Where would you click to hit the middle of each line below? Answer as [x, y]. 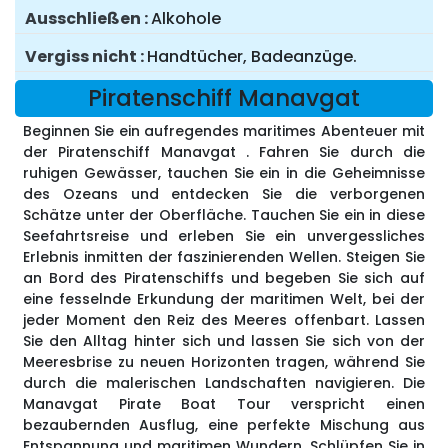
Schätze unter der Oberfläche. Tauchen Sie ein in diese [224, 215]
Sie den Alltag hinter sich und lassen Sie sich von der [224, 341]
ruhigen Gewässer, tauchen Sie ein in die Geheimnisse [224, 173]
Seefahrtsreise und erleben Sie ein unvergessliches [224, 236]
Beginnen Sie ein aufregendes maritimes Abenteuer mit [224, 131]
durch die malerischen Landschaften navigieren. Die [224, 383]
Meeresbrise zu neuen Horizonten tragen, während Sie [224, 362]
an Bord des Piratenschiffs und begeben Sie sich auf [224, 278]
